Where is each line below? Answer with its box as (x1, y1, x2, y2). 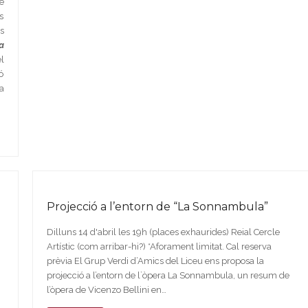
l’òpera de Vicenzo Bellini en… (46, 284, 166, 295)
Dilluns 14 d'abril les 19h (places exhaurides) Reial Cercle (46, 226, 280, 237)
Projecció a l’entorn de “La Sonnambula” (46, 199, 268, 213)
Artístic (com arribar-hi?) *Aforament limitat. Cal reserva (46, 241, 272, 252)
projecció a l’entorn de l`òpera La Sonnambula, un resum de (46, 269, 289, 280)
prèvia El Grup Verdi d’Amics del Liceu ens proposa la (46, 255, 264, 266)
